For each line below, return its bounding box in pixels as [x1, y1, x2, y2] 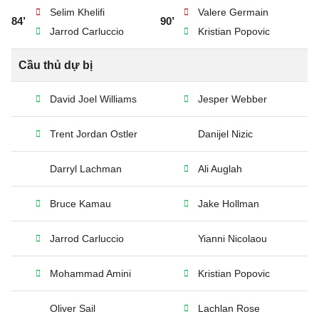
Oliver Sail [50, 303, 95, 314]
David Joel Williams [50, 93, 137, 105]
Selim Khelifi [50, 6, 105, 18]
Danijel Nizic [198, 128, 253, 140]
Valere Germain [198, 6, 268, 18]
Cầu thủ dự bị [19, 59, 93, 71]
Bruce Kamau [50, 198, 111, 209]
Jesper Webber [198, 93, 267, 105]
